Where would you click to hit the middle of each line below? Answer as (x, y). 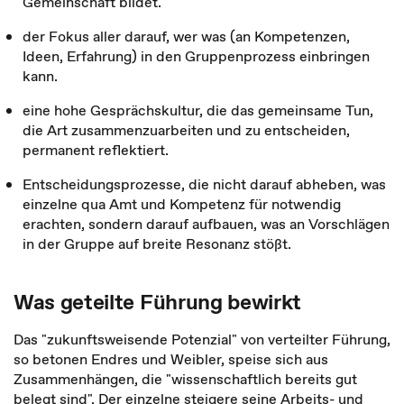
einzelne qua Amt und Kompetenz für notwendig (182, 204)
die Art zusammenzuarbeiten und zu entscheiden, (186, 130)
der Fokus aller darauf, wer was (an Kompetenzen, (186, 36)
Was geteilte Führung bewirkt (158, 302)
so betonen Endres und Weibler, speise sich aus (171, 359)
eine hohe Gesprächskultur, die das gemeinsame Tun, (198, 110)
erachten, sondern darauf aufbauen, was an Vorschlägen (206, 224)
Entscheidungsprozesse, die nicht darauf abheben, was (204, 184)
